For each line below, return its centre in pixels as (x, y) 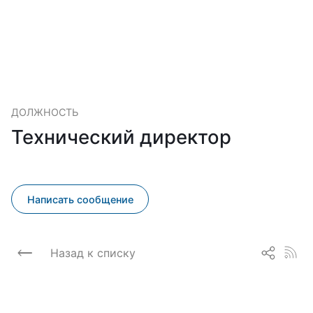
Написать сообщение (80, 199)
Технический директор (121, 137)
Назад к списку (93, 253)
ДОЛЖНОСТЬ (45, 112)
